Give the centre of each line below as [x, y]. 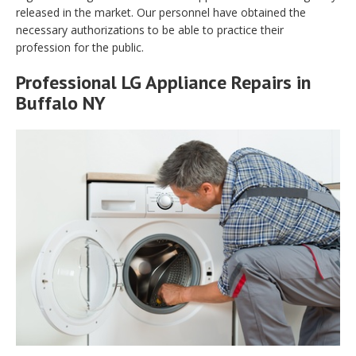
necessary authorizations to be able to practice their [150, 29]
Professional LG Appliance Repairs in [163, 82]
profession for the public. [80, 47]
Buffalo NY [61, 103]
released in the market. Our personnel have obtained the [161, 12]
